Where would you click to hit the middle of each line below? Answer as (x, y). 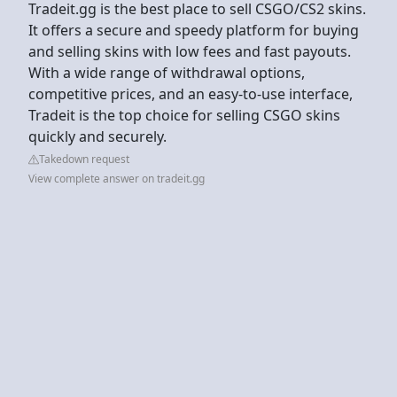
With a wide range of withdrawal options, (167, 72)
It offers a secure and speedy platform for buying (194, 30)
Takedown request (84, 159)
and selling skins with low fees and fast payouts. (190, 51)
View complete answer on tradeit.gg (117, 178)
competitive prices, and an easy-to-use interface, (191, 93)
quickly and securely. (97, 136)
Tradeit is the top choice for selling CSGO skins (184, 115)
